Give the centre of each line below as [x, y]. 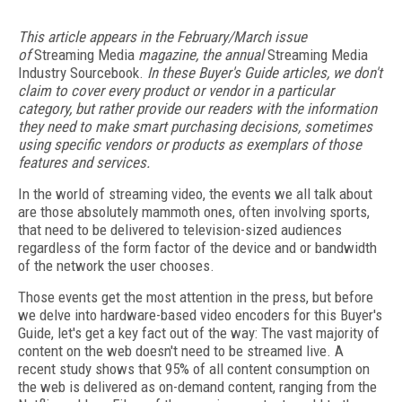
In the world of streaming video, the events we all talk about [195, 194]
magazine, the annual [203, 55]
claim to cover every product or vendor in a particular [176, 91]
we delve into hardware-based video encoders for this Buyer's [200, 315]
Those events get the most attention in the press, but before [196, 297]
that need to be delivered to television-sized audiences [180, 230]
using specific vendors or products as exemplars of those [190, 144]
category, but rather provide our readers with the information [197, 109]
